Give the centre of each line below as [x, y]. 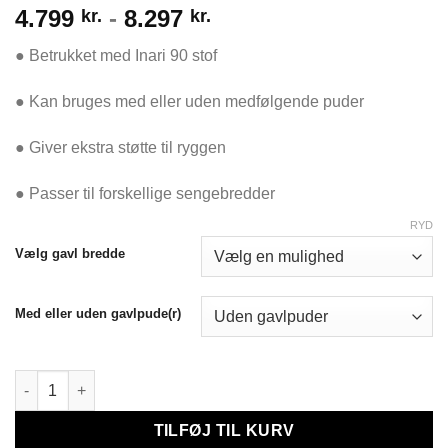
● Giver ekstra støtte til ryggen [120, 147]
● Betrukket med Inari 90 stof [116, 56]
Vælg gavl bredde [70, 254]
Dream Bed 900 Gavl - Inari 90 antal [133, 380]
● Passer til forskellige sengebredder [145, 193]
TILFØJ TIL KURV [224, 430]
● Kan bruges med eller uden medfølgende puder [189, 102]
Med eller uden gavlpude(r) [98, 314]
